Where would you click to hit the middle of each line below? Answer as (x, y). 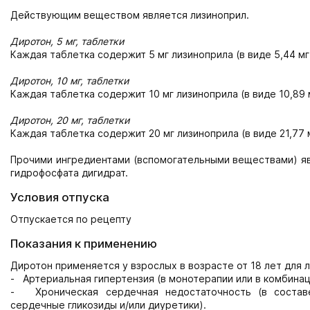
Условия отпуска (60, 197)
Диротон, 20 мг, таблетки (70, 120)
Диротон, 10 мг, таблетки (70, 81)
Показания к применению (84, 244)
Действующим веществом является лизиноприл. (130, 15)
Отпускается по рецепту (71, 219)
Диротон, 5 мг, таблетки (67, 41)
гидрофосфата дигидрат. (69, 173)
